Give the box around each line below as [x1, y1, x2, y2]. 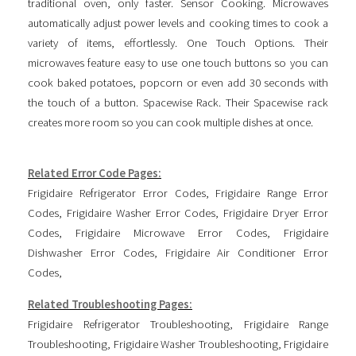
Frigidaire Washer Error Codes [66, 206, 216, 221]
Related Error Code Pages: [28, 166, 161, 181]
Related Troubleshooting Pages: [28, 297, 192, 312]
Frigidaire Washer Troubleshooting [113, 337, 278, 352]
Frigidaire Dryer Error [223, 206, 329, 221]
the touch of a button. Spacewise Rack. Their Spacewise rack [28, 95, 328, 110]
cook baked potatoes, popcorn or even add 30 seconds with [28, 75, 328, 90]
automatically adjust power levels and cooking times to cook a [28, 15, 328, 30]
